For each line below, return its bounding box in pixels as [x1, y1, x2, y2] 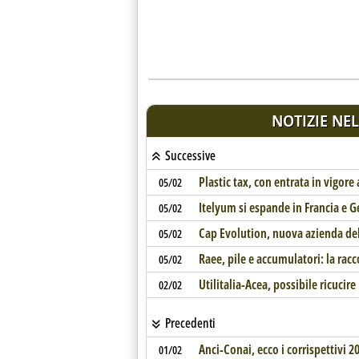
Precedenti [162, 314, 216, 332]
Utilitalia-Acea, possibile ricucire [198, 276, 356, 293]
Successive [162, 147, 216, 164]
